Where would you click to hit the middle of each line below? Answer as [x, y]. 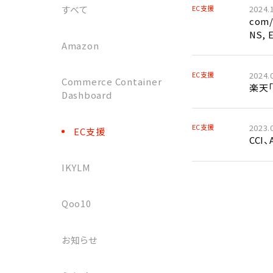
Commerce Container [112, 82]
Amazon [80, 46]
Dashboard [87, 95]
